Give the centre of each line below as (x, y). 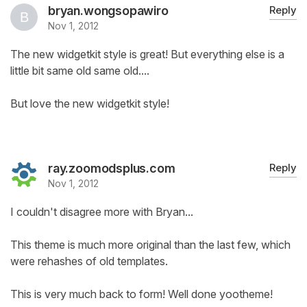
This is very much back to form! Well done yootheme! (142, 294)
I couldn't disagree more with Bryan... (102, 212)
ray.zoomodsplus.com (112, 169)
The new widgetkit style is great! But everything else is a (147, 54)
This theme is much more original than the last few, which (150, 245)
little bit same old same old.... (80, 71)
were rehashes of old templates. (89, 261)
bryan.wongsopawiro (108, 11)
